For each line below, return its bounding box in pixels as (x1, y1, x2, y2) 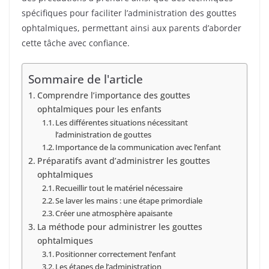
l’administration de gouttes (55, 128, 152, 140)
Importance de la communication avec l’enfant (55, 141, 222, 153)
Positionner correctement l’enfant (55, 248, 177, 259)
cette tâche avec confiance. (22, 37, 130, 49)
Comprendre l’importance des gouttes (37, 89, 190, 101)
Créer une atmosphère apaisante (55, 207, 173, 219)
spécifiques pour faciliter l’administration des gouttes (22, 7, 237, 19)
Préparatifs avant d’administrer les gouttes (37, 154, 210, 166)
